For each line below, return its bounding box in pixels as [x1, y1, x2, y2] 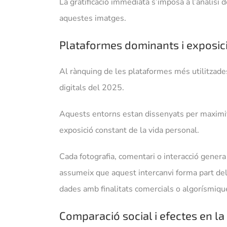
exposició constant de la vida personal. [59, 125, 199, 136]
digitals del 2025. [59, 82, 124, 94]
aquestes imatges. [59, 13, 126, 24]
